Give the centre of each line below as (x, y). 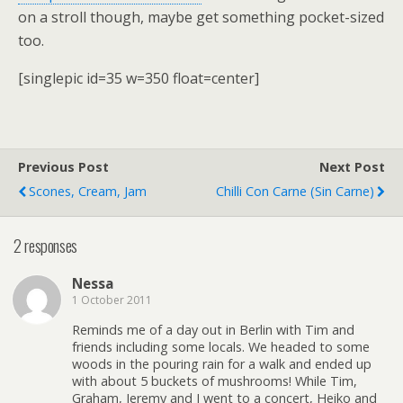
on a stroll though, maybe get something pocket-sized (201, 17)
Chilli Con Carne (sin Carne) (295, 191)
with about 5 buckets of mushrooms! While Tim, (215, 381)
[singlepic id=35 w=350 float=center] (139, 78)
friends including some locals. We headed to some (221, 346)
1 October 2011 (112, 300)
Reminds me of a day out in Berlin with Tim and (213, 329)
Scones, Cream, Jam (88, 191)
